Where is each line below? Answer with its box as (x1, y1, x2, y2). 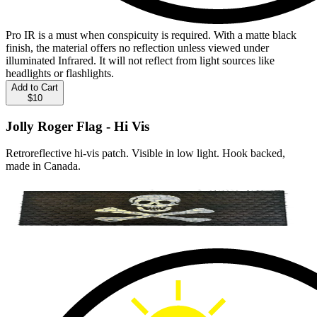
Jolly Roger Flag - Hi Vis (6, 118, 149, 134)
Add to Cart (11, 81, 58, 93)
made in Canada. (6, 160, 81, 173)
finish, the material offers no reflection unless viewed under (6, 41, 269, 54)
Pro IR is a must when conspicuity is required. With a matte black (6, 28, 296, 41)
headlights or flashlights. (6, 67, 114, 79)
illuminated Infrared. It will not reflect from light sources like (6, 54, 275, 67)
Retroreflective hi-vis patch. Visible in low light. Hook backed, (6, 147, 285, 160)
